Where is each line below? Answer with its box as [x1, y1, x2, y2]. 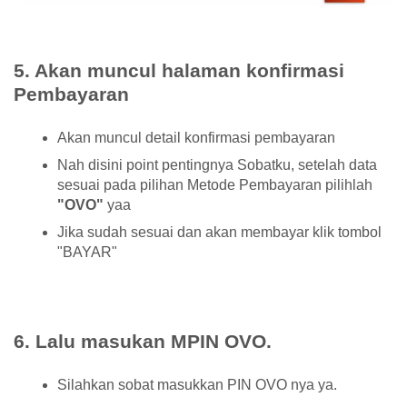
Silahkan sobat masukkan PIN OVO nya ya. [57, 376, 337, 392]
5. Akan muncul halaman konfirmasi [14, 59, 344, 81]
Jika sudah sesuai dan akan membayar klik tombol [57, 223, 382, 240]
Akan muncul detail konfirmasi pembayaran [57, 129, 335, 145]
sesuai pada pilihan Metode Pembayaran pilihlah [57, 176, 372, 193]
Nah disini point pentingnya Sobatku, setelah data [57, 156, 377, 173]
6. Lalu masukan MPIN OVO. [14, 330, 272, 352]
